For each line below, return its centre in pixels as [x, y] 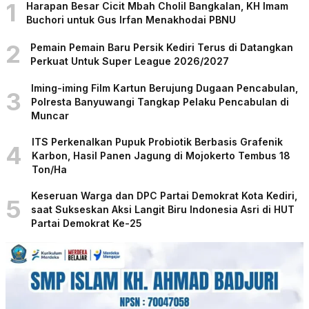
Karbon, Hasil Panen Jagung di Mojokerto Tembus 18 [161, 155]
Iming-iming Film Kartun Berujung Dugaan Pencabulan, [165, 88]
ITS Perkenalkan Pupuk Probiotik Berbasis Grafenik [157, 141]
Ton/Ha [49, 169]
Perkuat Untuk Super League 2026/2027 [130, 61]
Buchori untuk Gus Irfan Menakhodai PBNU [131, 19]
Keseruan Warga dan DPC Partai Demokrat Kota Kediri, [164, 195]
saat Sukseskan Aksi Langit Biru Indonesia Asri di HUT [163, 209]
